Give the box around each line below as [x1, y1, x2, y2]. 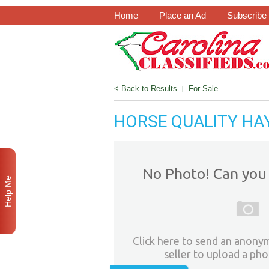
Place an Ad [159, 10, 206, 20]
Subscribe [226, 10, 267, 20]
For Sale [188, 84, 218, 93]
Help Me [3, 175, 13, 207]
